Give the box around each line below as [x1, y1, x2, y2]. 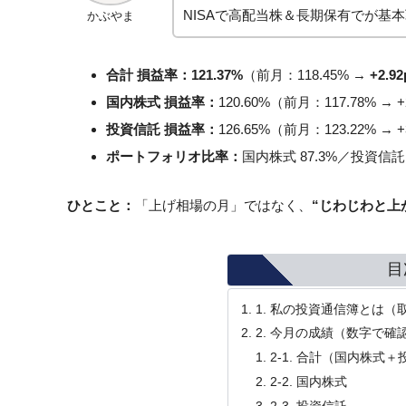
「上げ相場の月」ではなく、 [135, 197, 312, 213]
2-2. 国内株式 [269, 374, 347, 389]
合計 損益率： [106, 66, 191, 82]
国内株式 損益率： [106, 93, 218, 110]
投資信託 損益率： [106, 121, 218, 137]
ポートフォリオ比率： [106, 148, 242, 164]
